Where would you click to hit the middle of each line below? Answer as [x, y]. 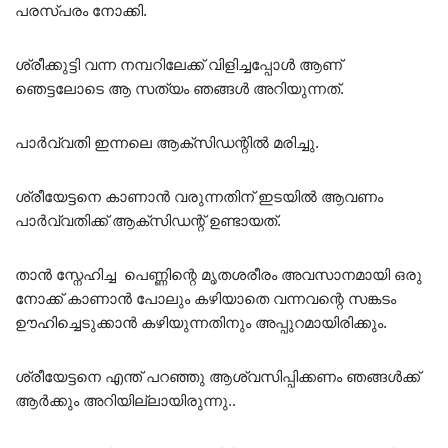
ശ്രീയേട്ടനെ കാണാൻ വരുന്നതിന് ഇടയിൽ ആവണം [199, 196]
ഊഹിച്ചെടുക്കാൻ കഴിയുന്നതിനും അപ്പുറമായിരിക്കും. [201, 322]
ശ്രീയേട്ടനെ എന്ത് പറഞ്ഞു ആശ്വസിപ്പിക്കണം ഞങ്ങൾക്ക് [217, 376]
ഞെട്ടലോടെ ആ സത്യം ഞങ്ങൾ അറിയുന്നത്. [179, 88]
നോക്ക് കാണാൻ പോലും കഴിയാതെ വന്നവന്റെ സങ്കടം [205, 298]
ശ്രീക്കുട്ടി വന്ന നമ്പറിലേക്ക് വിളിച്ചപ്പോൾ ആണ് [178, 64]
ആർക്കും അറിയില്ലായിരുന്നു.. [125, 400]
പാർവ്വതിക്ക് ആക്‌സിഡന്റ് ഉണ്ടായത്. [148, 220]
